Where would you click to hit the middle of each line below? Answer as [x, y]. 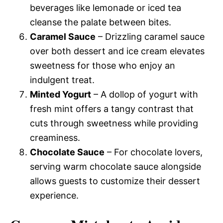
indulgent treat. [62, 80]
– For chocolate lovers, [154, 152]
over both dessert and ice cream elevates [117, 51]
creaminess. [55, 137]
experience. [54, 195]
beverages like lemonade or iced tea [106, 7]
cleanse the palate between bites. [101, 22]
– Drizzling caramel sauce [150, 36]
